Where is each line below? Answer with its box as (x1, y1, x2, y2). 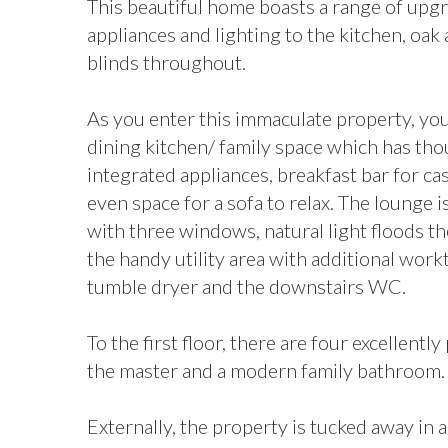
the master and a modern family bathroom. (87, 358, 445, 382)
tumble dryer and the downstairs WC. (87, 274, 406, 298)
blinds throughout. (87, 50, 246, 74)
